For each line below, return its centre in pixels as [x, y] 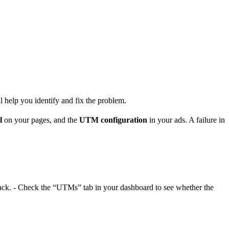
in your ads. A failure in [186, 120]
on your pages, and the [41, 120]
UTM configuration [113, 120]
